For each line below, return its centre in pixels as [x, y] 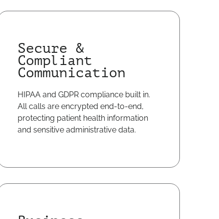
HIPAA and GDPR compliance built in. [84, 95]
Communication [71, 73]
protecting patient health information [83, 118]
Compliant [55, 61]
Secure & [51, 48]
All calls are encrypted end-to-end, [80, 106]
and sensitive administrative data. [77, 130]
